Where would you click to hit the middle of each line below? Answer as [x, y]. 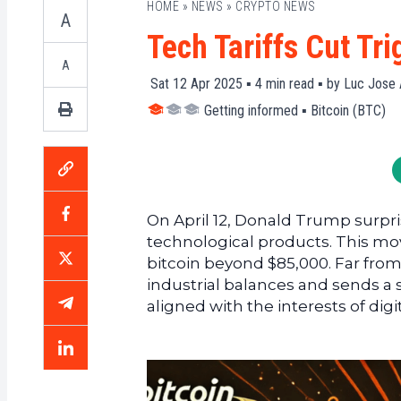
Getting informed [251, 111]
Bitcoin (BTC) [348, 111]
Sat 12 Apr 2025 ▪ [201, 84]
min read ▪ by [303, 84]
